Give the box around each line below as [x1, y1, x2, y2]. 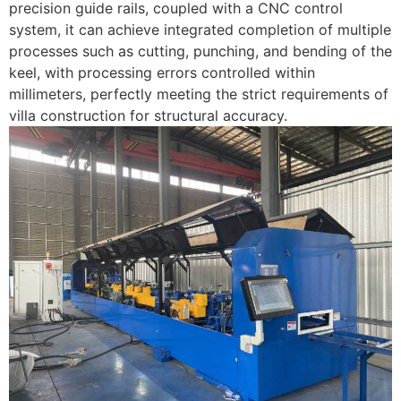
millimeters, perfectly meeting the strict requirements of [9, 84, 388, 103]
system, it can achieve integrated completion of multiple [9, 20, 391, 38]
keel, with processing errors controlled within [9, 63, 315, 81]
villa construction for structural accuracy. [9, 106, 287, 124]
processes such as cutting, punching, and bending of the [9, 41, 392, 60]
